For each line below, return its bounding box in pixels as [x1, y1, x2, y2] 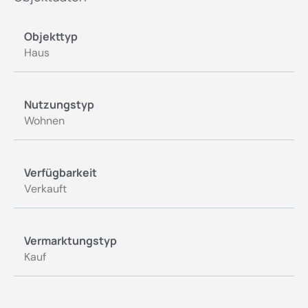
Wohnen [24, 113, 65, 128]
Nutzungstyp [24, 96, 94, 112]
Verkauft [24, 181, 67, 196]
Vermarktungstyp [24, 232, 117, 248]
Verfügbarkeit [24, 164, 97, 180]
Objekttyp [24, 28, 78, 44]
